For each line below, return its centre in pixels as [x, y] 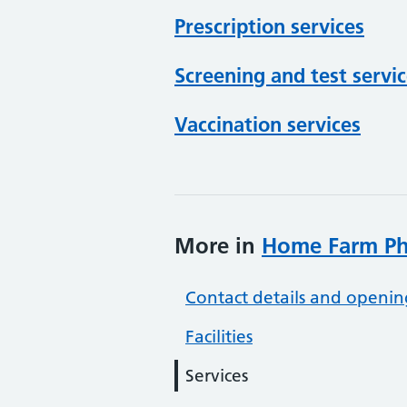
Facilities [219, 336]
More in [218, 245]
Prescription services [269, 27]
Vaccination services [268, 125]
